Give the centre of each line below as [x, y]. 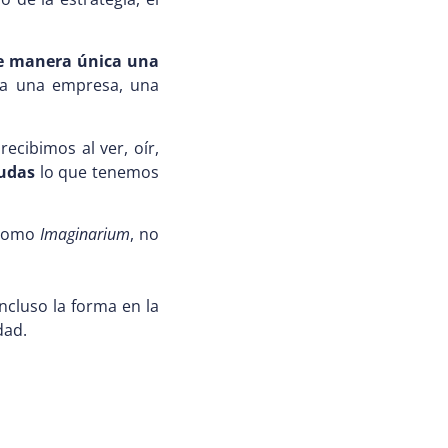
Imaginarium [85, 234]
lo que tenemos [99, 171]
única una [118, 61]
